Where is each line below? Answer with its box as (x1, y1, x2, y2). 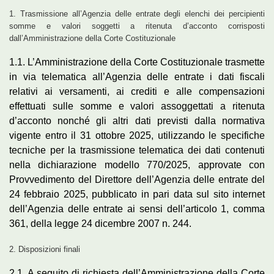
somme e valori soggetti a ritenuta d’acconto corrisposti (9, 21, 265, 31)
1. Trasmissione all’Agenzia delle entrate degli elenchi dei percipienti (9, 9, 265, 18)
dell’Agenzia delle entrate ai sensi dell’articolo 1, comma (9, 204, 265, 215)
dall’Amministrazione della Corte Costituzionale (9, 33, 176, 43)
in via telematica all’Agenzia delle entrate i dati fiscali (9, 72, 265, 83)
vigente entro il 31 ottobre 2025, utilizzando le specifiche (9, 130, 265, 141)
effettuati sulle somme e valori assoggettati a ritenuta (9, 101, 265, 112)
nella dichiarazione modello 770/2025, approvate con (9, 160, 265, 171)
